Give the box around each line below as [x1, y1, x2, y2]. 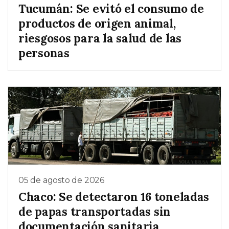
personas [18, 45, 70, 60]
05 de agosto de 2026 [18, 175, 104, 186]
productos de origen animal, [18, 15, 176, 31]
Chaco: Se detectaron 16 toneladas [18, 189, 210, 204]
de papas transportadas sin [18, 203, 171, 219]
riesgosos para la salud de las [18, 30, 182, 45]
